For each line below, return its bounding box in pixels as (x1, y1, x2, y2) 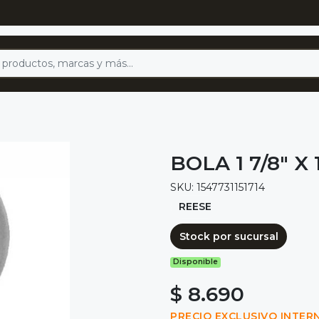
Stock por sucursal (179, 229, 278, 243)
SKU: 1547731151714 (170, 180, 265, 194)
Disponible (173, 257, 219, 267)
